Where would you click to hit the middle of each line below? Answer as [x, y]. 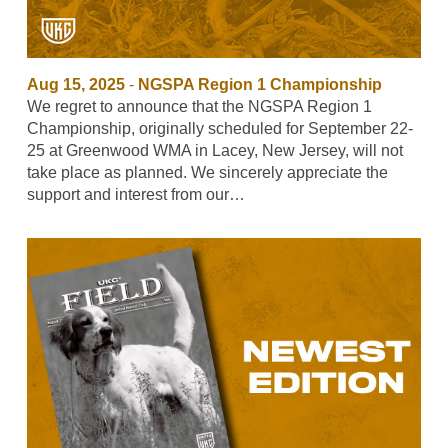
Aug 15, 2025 [75, 85]
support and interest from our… [135, 195]
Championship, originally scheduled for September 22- [219, 129]
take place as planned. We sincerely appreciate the [207, 173]
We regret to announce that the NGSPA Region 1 [199, 107]
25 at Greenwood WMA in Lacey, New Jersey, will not [214, 151]
